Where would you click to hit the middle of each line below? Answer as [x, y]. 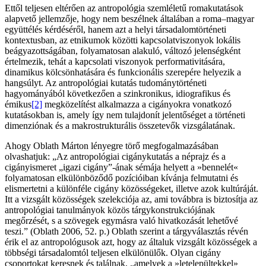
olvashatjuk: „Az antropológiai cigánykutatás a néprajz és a [115, 157]
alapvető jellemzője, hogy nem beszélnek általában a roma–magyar [129, 19]
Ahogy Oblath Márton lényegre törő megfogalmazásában [112, 146]
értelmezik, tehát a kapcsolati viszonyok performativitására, [115, 62]
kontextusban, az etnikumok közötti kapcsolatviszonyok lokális [123, 40]
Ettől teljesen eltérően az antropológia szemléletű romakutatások [124, 8]
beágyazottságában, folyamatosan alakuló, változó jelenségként [123, 51]
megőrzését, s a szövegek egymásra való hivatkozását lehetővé [121, 221]
